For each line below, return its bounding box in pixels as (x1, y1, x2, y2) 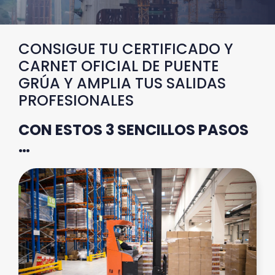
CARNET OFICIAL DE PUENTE (18, 55, 219, 76)
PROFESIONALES (18, 90, 134, 110)
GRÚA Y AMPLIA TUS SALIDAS (18, 72, 226, 93)
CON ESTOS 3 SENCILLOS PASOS (18, 119, 249, 140)
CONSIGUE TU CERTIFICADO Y (18, 38, 233, 59)
